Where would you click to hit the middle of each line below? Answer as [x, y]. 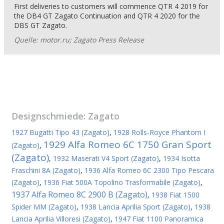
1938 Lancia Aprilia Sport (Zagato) [135, 207]
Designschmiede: [50, 116]
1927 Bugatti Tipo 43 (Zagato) [60, 132]
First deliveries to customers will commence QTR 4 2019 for [111, 6]
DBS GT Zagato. [40, 25]
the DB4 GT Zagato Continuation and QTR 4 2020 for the [107, 16]
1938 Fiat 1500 [175, 195]
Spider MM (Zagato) [44, 207]
